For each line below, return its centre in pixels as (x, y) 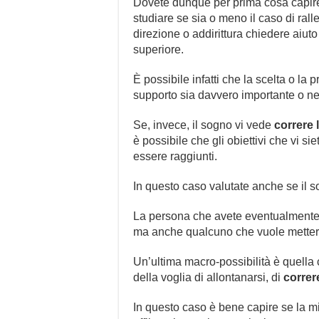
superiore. (158, 49)
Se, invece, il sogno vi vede (204, 125)
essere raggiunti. (175, 156)
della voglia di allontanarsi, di (208, 277)
